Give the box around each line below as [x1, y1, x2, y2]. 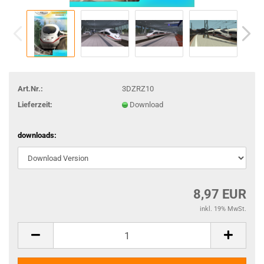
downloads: [18, 131, 57, 140]
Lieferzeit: [18, 100, 52, 109]
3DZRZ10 [121, 84, 154, 93]
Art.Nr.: [18, 84, 43, 93]
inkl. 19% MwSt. [200, 205, 246, 213]
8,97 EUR [193, 187, 246, 202]
